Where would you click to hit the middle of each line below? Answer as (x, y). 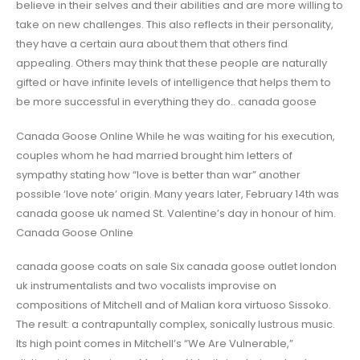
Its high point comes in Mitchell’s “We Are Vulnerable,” (155, 344)
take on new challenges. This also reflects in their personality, (175, 25)
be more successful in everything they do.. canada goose (166, 102)
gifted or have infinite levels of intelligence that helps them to (174, 83)
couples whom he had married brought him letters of (154, 155)
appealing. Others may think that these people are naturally (172, 63)
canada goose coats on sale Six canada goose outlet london (176, 267)
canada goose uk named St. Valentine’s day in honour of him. (176, 213)
